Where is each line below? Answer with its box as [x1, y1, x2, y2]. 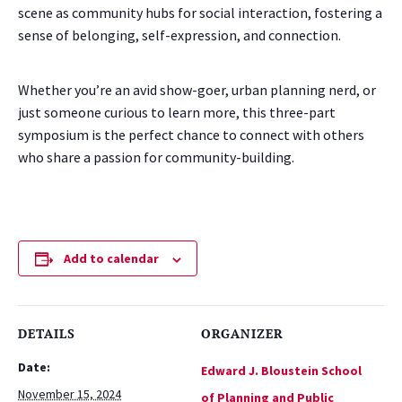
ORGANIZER [201, 325, 284, 343]
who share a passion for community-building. [18, 148, 294, 167]
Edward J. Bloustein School [201, 363, 362, 380]
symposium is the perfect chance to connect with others [18, 126, 364, 144]
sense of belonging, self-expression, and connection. [18, 26, 341, 45]
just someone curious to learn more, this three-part [18, 103, 336, 122]
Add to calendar [63, 250, 159, 267]
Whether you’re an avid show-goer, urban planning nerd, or [18, 81, 376, 100]
